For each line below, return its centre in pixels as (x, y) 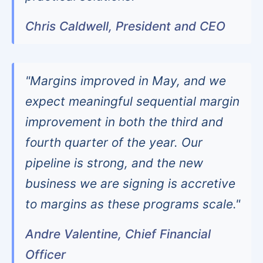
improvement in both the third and (124, 122)
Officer (46, 254)
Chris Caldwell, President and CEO (126, 26)
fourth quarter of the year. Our (114, 142)
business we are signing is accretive (131, 183)
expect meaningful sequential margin (133, 101)
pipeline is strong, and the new (114, 163)
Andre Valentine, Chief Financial (118, 234)
